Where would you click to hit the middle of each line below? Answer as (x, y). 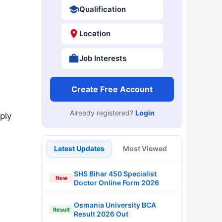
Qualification (102, 9)
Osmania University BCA (115, 205)
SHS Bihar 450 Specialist (115, 173)
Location (95, 33)
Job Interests (103, 58)
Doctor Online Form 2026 (116, 182)
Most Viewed (145, 148)
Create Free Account (112, 89)
